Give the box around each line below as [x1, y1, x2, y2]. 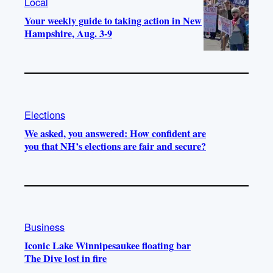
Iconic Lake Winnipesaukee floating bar [24, 238, 191, 253]
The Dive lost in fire [24, 251, 107, 266]
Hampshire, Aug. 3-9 [24, 26, 112, 41]
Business [24, 219, 65, 235]
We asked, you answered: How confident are [24, 126, 206, 141]
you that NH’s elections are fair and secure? [24, 138, 206, 154]
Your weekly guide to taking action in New [24, 13, 202, 28]
